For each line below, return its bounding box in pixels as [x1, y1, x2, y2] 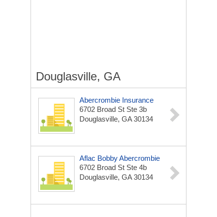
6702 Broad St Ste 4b [79, 163, 147, 171]
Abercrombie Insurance [79, 96, 154, 104]
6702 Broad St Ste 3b [79, 105, 147, 113]
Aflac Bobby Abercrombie [79, 154, 160, 162]
